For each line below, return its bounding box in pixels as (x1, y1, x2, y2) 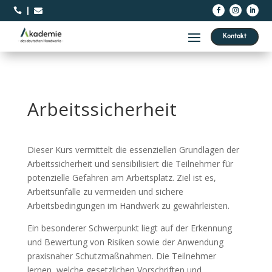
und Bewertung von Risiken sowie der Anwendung (27, 236, 223, 248)
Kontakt (222, 30, 246, 42)
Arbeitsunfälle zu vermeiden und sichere (27, 186, 183, 197)
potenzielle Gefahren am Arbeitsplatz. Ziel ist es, (27, 172, 216, 183)
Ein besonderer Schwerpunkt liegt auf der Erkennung (27, 222, 232, 234)
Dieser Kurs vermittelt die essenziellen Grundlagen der (27, 144, 239, 155)
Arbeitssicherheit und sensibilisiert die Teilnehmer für (27, 158, 233, 169)
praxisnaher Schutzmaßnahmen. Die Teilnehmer (27, 250, 216, 262)
